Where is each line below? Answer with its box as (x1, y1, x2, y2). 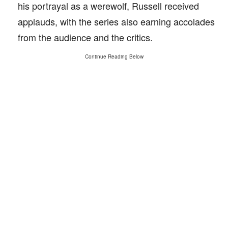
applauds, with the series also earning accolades (18, 15, 215, 28)
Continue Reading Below (84, 53, 144, 60)
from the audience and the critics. (18, 31, 153, 44)
